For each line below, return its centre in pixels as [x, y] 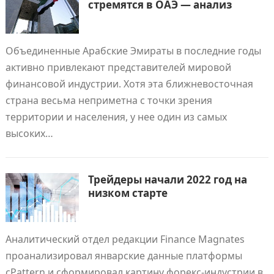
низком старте [128, 193]
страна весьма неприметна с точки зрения [109, 100]
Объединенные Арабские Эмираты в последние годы [133, 51]
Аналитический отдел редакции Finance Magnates [125, 239]
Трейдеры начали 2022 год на [167, 180]
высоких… [29, 133]
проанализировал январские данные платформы [124, 256]
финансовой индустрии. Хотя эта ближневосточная [129, 84]
